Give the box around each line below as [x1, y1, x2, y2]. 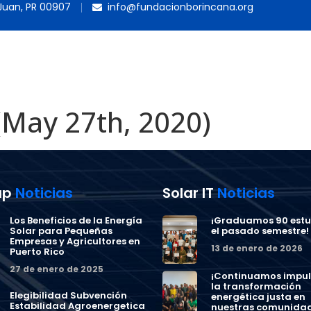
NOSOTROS [103, 58, 161, 72]
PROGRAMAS [177, 58, 242, 72]
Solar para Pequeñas [10, 224, 112, 237]
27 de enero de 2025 [10, 263, 103, 275]
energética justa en [211, 290, 305, 303]
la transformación [211, 280, 301, 293]
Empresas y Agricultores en [10, 235, 140, 248]
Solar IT [162, 183, 217, 203]
